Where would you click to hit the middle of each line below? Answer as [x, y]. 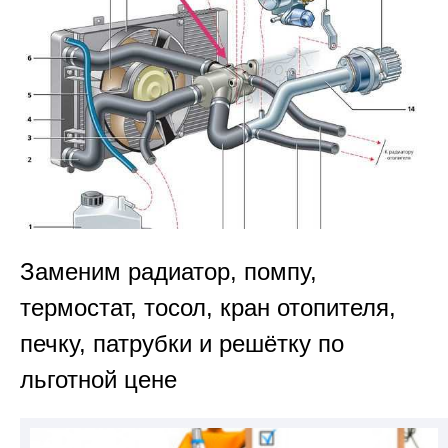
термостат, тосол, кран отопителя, [208, 307]
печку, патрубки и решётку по [182, 343]
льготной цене [98, 379]
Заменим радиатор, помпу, [168, 271]
